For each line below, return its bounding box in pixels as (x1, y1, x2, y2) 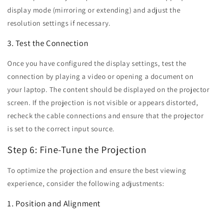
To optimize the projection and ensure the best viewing (7, 166, 186, 175)
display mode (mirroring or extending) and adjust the (7, 5, 181, 15)
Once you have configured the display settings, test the (7, 59, 187, 68)
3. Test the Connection (7, 38, 89, 49)
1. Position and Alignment (7, 198, 101, 209)
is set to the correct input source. (7, 124, 115, 134)
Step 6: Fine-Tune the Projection (7, 143, 147, 156)
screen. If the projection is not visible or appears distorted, (7, 98, 199, 108)
